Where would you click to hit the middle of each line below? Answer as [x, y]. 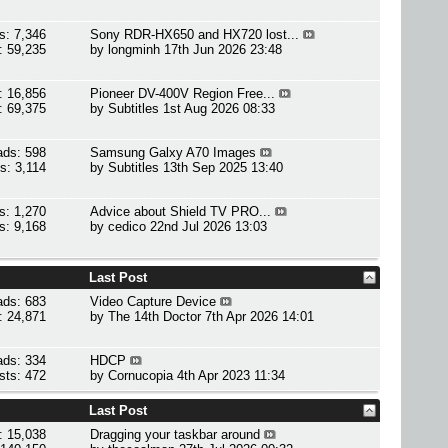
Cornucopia [141, 375]
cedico [127, 226]
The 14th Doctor [155, 316]
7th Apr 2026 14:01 [260, 316]
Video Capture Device [153, 301]
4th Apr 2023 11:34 [231, 375]
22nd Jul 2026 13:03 [209, 226]
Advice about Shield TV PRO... [181, 211]
